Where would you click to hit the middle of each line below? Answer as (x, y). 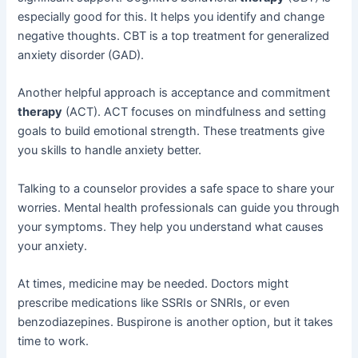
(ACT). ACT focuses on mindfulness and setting (195, 112)
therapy (40, 112)
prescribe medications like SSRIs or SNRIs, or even (154, 302)
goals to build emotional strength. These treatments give (171, 131)
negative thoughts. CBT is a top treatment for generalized (174, 36)
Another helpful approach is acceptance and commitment (174, 93)
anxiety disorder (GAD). (81, 55)
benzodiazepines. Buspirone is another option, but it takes (176, 322)
